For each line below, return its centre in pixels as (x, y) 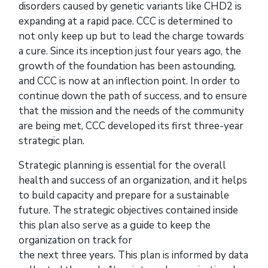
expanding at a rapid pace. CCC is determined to (126, 22)
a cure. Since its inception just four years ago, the (130, 51)
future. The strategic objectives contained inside (128, 211)
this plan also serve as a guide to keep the (115, 226)
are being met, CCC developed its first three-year (131, 126)
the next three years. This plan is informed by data (133, 255)
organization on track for (75, 240)
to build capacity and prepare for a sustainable (124, 196)
